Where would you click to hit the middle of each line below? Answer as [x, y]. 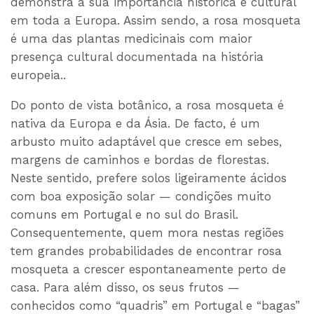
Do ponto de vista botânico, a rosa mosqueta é [147, 105]
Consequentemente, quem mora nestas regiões [147, 233]
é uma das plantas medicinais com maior [131, 39]
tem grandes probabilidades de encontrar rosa [146, 251]
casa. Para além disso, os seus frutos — [125, 288]
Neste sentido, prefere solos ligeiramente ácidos [149, 178]
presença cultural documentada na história [137, 57]
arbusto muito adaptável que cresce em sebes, [146, 142]
